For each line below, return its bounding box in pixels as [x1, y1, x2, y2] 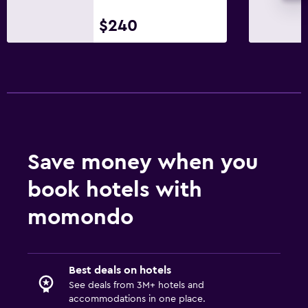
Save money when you [27, 151, 258, 173]
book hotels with [27, 178, 202, 201]
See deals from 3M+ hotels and [69, 280, 204, 290]
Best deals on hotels [69, 264, 171, 276]
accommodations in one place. [69, 294, 206, 304]
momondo [27, 206, 133, 228]
